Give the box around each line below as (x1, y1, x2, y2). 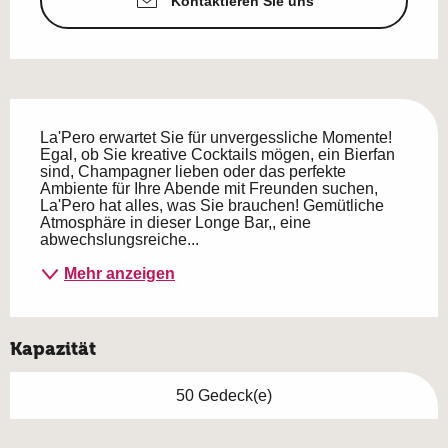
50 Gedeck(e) (176, 386, 272, 404)
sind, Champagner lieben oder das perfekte (40, 162, 346, 180)
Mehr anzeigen (64, 265, 175, 283)
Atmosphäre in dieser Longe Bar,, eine (40, 213, 311, 231)
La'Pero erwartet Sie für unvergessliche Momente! (40, 128, 392, 146)
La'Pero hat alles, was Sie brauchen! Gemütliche (40, 196, 384, 214)
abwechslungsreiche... (40, 230, 199, 248)
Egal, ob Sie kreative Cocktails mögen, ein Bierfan (40, 145, 395, 163)
